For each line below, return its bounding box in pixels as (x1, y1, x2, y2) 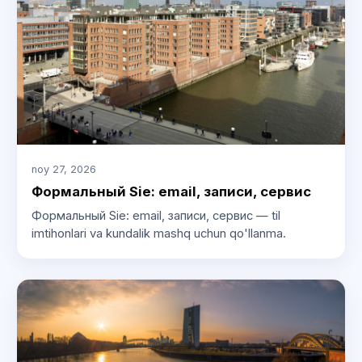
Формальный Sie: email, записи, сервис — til (31, 208, 280, 224)
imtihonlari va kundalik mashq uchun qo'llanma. (31, 226, 286, 242)
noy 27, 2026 (31, 162, 96, 175)
